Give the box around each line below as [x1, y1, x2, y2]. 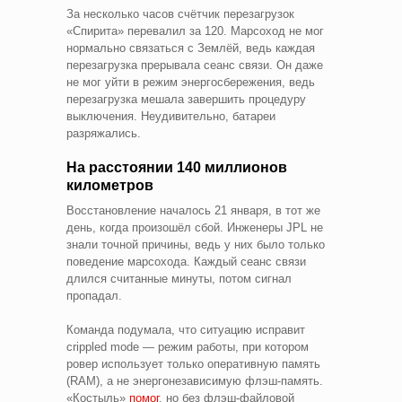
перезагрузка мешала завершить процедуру [66, 92, 306, 107]
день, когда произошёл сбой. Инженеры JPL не [66, 221, 323, 235]
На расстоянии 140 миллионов [66, 160, 287, 176]
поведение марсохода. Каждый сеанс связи [66, 255, 306, 269]
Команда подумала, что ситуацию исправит [66, 323, 305, 337]
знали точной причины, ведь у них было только [66, 238, 325, 252]
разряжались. [66, 127, 141, 141]
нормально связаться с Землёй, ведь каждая [66, 41, 315, 56]
